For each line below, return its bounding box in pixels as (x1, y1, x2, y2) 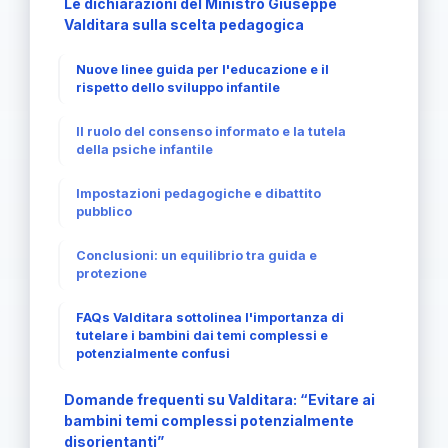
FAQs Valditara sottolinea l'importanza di (76, 310, 344, 325)
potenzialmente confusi (76, 346, 230, 361)
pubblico (76, 204, 132, 219)
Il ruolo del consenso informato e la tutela (76, 124, 346, 139)
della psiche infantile (76, 142, 213, 157)
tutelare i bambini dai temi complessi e (76, 328, 328, 343)
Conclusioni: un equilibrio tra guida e (76, 248, 317, 263)
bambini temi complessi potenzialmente (64, 412, 354, 429)
